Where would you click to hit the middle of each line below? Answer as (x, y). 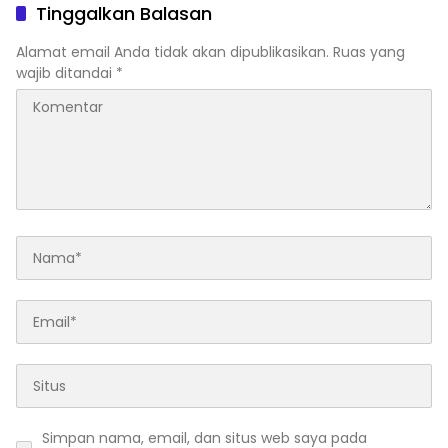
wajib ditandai (66, 73)
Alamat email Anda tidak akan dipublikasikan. (172, 52)
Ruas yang (369, 52)
